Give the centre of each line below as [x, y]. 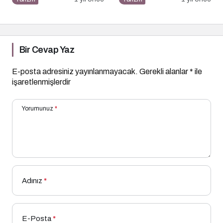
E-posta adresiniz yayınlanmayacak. [75, 71]
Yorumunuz [38, 108]
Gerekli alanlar [165, 71]
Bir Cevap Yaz [47, 50]
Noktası [134, 9]
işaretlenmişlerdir [41, 82]
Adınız [32, 180]
